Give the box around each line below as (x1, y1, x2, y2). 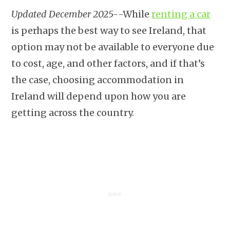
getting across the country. (11, 107, 135, 119)
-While (118, 8, 152, 21)
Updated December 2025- (11, 8, 119, 21)
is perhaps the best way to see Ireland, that (11, 25, 207, 37)
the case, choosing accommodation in (11, 74, 184, 86)
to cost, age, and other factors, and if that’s (11, 57, 205, 70)
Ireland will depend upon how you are (11, 90, 186, 103)
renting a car (151, 8, 211, 21)
